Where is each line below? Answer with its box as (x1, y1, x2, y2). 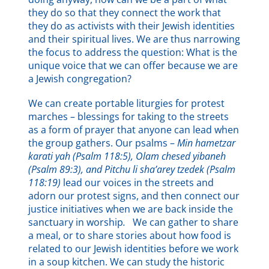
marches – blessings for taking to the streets (28, 110, 229, 124)
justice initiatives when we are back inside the (28, 202, 234, 216)
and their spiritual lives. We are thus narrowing (28, 32, 241, 46)
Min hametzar (177, 136, 236, 150)
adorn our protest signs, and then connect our (28, 189, 240, 203)
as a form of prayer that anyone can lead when (28, 123, 240, 137)
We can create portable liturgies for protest (28, 97, 225, 110)
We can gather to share (133, 216, 239, 229)
